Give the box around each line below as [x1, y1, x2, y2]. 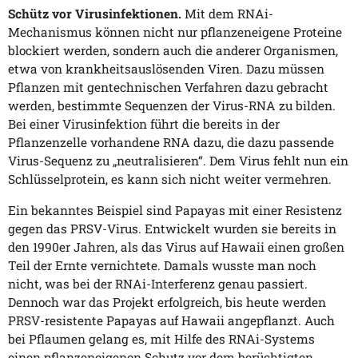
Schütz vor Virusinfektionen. [8, 6, 181, 22]
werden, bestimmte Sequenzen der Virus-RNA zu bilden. [8, 97, 336, 114]
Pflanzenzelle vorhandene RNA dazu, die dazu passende [8, 134, 334, 151]
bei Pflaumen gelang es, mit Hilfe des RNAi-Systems [8, 330, 315, 347]
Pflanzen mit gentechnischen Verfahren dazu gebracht [8, 79, 328, 96]
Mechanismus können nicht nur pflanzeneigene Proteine [8, 24, 342, 41]
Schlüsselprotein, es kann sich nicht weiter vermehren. [8, 171, 332, 188]
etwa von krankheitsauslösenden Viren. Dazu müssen [8, 61, 324, 78]
